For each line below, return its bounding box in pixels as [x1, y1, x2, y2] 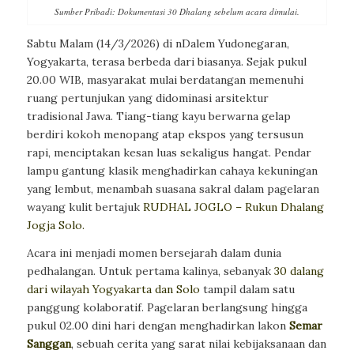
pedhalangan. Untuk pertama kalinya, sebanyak [26, 263, 274, 278]
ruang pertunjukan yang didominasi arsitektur [26, 91, 269, 106]
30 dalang [273, 263, 324, 278]
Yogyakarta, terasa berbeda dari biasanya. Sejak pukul [26, 55, 307, 70]
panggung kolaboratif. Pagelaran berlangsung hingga [26, 299, 307, 314]
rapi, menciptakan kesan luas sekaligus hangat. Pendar [26, 145, 311, 160]
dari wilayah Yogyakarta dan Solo [26, 281, 200, 296]
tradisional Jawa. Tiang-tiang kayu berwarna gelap [26, 109, 291, 124]
